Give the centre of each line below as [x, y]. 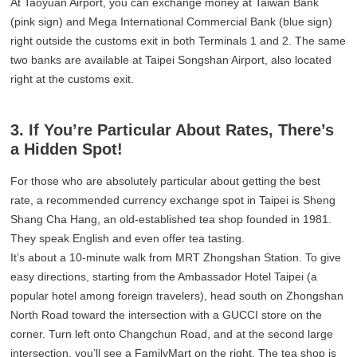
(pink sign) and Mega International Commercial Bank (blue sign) [172, 22]
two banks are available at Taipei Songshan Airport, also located [171, 60]
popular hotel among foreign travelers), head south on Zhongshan [177, 296]
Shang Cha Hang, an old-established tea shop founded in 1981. [171, 220]
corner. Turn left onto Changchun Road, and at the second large [172, 334]
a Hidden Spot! [67, 149]
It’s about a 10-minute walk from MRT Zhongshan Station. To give [176, 258]
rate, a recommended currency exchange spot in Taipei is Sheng [173, 200]
